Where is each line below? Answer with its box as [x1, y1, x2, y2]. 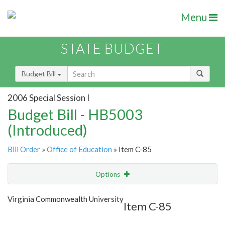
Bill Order [8, 145, 40, 154]
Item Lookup [10, 211, 50, 220]
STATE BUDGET [61, 40, 163, 57]
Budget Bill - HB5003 [8, 105, 143, 124]
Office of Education [47, 145, 112, 154]
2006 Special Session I [8, 92, 89, 103]
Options [95, 170, 122, 179]
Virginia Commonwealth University [8, 194, 124, 204]
